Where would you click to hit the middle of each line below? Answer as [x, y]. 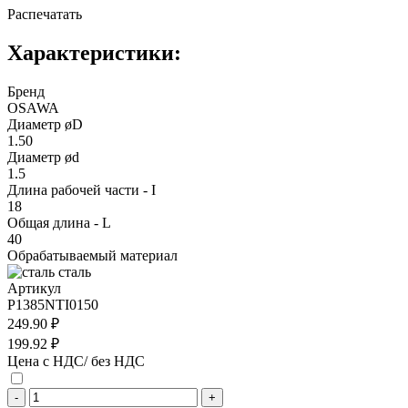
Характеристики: [94, 52]
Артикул [34, 288]
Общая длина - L [59, 222]
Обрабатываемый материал [92, 255]
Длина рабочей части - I [82, 189]
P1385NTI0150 [53, 304]
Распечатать [45, 14]
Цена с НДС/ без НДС [76, 361]
